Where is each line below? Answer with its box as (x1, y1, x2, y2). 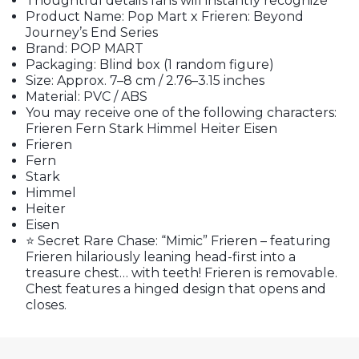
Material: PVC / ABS (26, 89, 147, 104)
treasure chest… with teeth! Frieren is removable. (26, 265, 337, 280)
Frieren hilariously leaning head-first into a (26, 249, 296, 264)
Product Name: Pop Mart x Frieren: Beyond (26, 9, 304, 24)
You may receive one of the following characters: (26, 105, 337, 120)
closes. (26, 297, 67, 313)
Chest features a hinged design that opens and (26, 281, 326, 296)
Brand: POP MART (26, 41, 143, 56)
